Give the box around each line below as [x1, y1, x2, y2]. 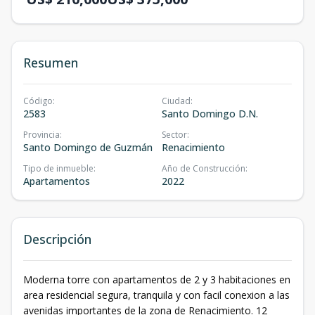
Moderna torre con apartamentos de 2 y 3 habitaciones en [23, 273, 290, 286]
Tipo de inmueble [23, 162, 94, 174]
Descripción [23, 231, 91, 247]
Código [23, 95, 53, 107]
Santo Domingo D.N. [162, 107, 258, 120]
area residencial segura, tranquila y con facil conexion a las [23, 288, 290, 302]
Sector [162, 129, 187, 141]
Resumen [23, 54, 78, 71]
